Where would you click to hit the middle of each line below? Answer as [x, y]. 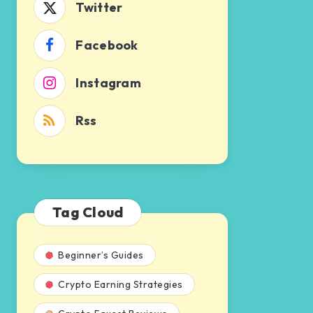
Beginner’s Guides [101, 255]
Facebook [107, 45]
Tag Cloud [88, 212]
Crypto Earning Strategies [121, 284]
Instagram [109, 83]
